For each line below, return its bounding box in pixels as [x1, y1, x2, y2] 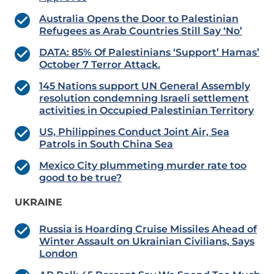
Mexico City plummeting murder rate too [39, 160, 246, 172]
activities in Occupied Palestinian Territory [39, 105, 254, 117]
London [39, 248, 78, 260]
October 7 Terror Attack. [39, 59, 160, 71]
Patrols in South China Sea [39, 138, 173, 150]
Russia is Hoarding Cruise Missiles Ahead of [39, 223, 257, 235]
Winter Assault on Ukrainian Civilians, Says [39, 235, 254, 248]
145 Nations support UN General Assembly [39, 80, 250, 92]
